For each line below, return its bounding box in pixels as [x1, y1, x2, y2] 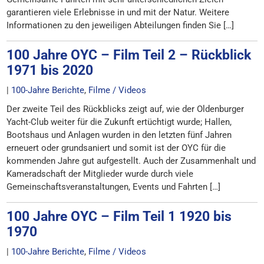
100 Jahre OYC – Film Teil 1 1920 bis [6, 209, 232, 224]
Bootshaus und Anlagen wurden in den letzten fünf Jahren [6, 130, 232, 140]
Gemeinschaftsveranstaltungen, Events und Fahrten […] [6, 181, 221, 192]
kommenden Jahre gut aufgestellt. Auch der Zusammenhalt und [6, 156, 256, 166]
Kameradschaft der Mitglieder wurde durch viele [6, 169, 194, 179]
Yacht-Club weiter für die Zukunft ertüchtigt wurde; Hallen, [6, 117, 232, 127]
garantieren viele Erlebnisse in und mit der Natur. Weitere [6, 7, 230, 18]
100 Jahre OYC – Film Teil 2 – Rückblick [6, 47, 252, 62]
